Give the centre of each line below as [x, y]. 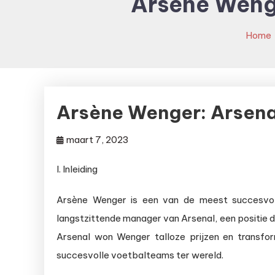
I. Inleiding [77, 169]
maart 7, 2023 [98, 140]
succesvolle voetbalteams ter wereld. [140, 255]
